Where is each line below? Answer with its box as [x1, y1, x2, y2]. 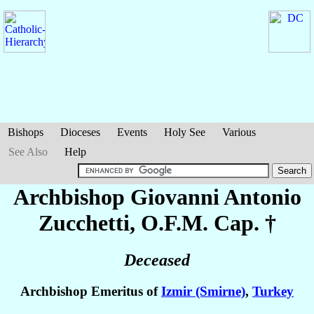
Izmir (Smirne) [161, 284, 245, 299]
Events [117, 126, 147, 138]
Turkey [252, 284, 294, 299]
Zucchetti [38, 210, 130, 235]
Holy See [164, 126, 205, 138]
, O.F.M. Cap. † [129, 210, 276, 235]
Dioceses [60, 126, 100, 138]
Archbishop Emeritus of [20, 284, 161, 299]
